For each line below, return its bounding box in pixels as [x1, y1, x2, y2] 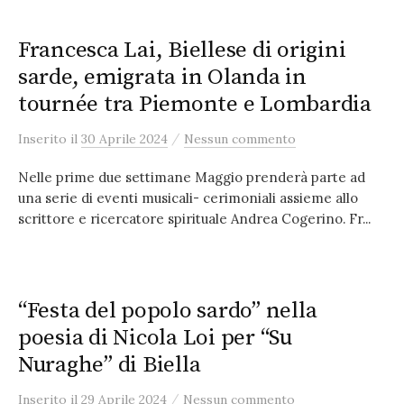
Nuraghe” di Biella [18, 351, 201, 379]
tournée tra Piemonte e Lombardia [18, 90, 372, 118]
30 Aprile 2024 [81, 131, 168, 147]
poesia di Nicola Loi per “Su [18, 324, 292, 352]
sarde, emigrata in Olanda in [18, 63, 307, 91]
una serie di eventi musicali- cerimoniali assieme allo [18, 189, 358, 207]
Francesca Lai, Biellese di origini [18, 36, 346, 64]
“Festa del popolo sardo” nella [18, 297, 317, 325]
